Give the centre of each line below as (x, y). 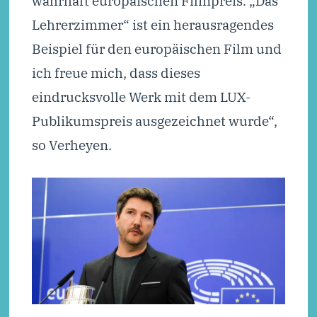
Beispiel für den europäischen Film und (156, 49)
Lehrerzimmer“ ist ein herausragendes (152, 25)
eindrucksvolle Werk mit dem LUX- (141, 97)
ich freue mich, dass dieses (116, 73)
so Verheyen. (71, 145)
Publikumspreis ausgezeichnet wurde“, (154, 121)
